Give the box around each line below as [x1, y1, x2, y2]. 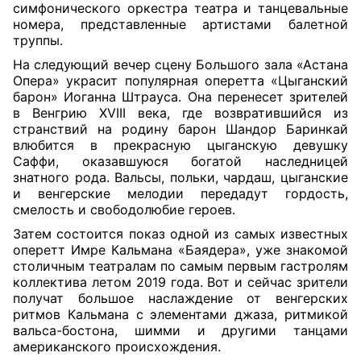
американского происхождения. [13, 338, 221, 355]
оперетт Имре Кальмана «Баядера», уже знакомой [13, 242, 348, 258]
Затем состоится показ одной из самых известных [13, 226, 348, 242]
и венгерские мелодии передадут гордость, [13, 185, 348, 201]
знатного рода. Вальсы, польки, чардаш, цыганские [13, 169, 348, 185]
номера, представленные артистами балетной [13, 16, 348, 32]
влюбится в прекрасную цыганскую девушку [13, 137, 348, 153]
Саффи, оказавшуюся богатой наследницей [13, 153, 348, 169]
